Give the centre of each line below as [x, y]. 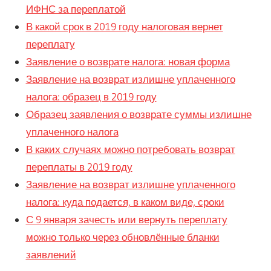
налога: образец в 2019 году [91, 97]
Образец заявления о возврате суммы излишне [139, 114]
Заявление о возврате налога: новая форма [128, 62]
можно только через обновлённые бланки [122, 237]
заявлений [51, 255]
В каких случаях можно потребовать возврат [130, 149]
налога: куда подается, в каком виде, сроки [125, 202]
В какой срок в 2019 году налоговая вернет [124, 27]
